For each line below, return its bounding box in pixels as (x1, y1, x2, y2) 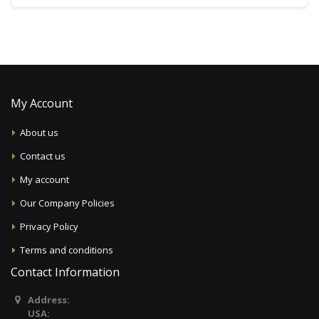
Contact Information (11, 264, 120, 280)
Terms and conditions (20, 244, 114, 256)
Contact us (20, 150, 66, 162)
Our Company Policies (20, 197, 115, 209)
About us (20, 126, 59, 139)
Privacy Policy (20, 220, 79, 233)
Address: (27, 293, 70, 306)
